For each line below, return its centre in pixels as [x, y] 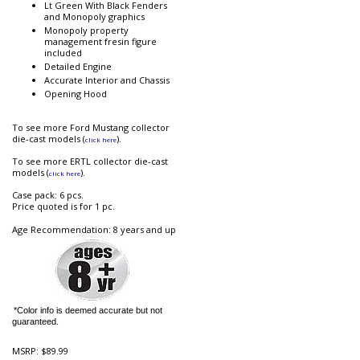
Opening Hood [76, 94]
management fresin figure [100, 42]
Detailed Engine [78, 67]
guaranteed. [35, 322]
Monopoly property [86, 31]
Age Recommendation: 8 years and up [94, 230]
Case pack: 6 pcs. [48, 195]
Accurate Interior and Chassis [107, 80]
